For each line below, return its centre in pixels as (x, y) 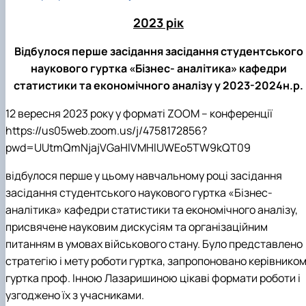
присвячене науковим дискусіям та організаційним (137, 227)
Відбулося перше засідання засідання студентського (158, 52)
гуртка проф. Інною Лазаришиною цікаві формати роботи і (153, 278)
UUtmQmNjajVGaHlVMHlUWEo (110, 148)
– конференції (237, 114)
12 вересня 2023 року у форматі (86, 114)
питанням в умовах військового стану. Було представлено (154, 244)
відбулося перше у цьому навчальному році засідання (144, 176)
